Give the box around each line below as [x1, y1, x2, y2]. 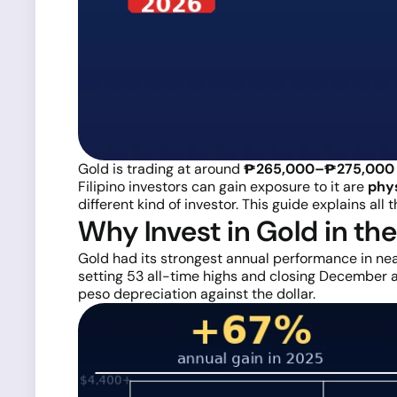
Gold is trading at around [78, 160, 244, 178]
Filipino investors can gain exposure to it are [78, 177, 368, 196]
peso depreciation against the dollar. [78, 284, 315, 303]
